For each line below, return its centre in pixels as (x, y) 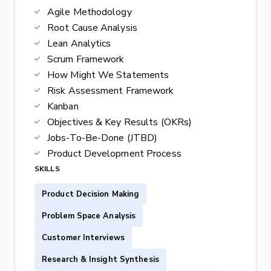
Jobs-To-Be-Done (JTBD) (103, 138)
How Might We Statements (108, 75)
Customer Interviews (83, 238)
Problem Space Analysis (89, 216)
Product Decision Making (91, 194)
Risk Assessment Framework (111, 91)
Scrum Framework (86, 60)
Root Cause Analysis (92, 28)
